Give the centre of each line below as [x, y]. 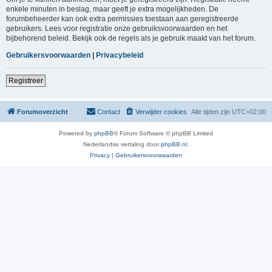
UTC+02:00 [249, 111]
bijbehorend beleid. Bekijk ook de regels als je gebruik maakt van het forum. [131, 38]
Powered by [76, 133]
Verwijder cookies [161, 111]
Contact [109, 111]
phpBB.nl [174, 144]
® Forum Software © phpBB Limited [163, 133]
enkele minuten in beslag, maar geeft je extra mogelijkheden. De [112, 9]
